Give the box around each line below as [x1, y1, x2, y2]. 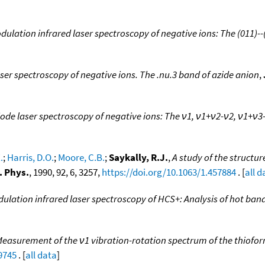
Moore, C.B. [58, 150, 105, 164]
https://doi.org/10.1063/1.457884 [102, 165, 236, 179]
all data [25, 248, 57, 261]
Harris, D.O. [7, 150, 54, 164]
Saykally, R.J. [109, 150, 168, 164]
